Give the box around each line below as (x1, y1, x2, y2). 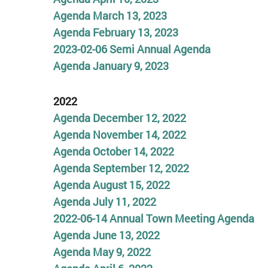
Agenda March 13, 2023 (53, 8, 167, 23)
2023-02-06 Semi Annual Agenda (53, 41, 211, 56)
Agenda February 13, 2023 (53, 25, 178, 39)
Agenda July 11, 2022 (53, 194, 156, 209)
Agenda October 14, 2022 (53, 144, 174, 159)
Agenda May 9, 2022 (53, 245, 151, 259)
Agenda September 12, (53, 161, 163, 175)
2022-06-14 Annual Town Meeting (53, 211, 215, 226)
